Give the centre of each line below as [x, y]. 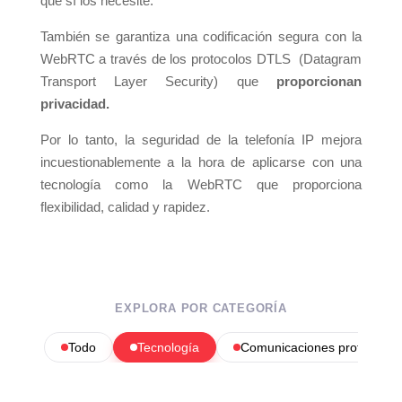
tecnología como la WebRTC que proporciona [201, 184]
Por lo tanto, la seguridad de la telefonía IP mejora [201, 139]
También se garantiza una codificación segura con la [201, 36]
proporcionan [319, 81]
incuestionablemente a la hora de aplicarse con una [201, 162]
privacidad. [76, 103]
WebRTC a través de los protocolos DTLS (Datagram [201, 58]
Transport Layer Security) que [158, 81]
